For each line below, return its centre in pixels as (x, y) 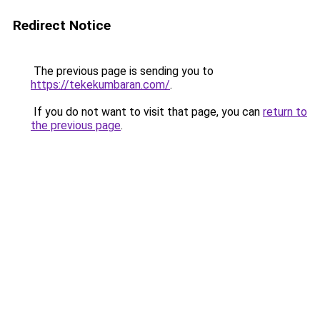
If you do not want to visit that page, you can (147, 112)
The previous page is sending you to (122, 71)
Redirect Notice (62, 25)
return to (285, 112)
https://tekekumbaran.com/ (100, 85)
